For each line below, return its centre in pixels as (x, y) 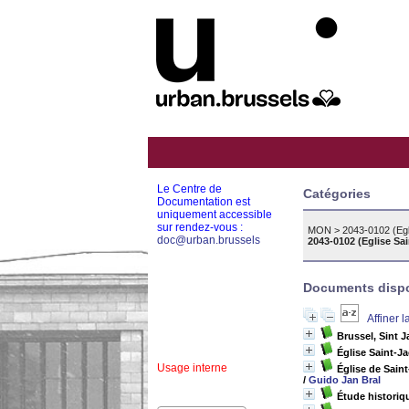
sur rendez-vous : (200, 227)
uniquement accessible (215, 215)
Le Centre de (189, 189)
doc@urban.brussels (209, 240)
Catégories (337, 194)
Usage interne (192, 368)
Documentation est (204, 202)
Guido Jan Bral (345, 380)
